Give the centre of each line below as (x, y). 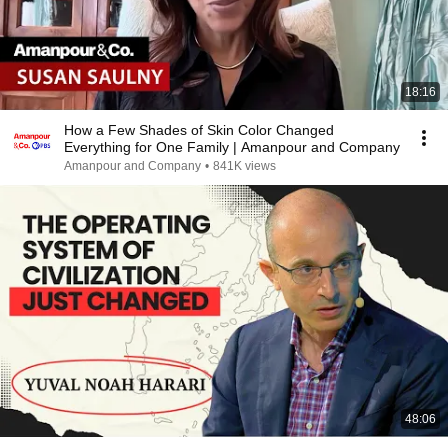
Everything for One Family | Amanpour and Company (232, 147)
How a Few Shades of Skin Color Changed (199, 130)
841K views (244, 166)
